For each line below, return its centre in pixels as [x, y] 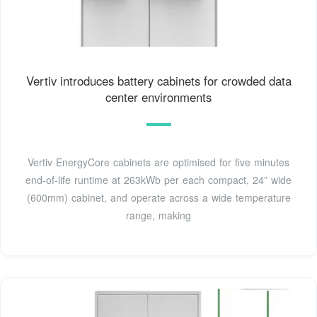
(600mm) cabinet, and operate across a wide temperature [158, 198]
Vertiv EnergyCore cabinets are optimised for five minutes [158, 162]
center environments [158, 97]
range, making [158, 215]
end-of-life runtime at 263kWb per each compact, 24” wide [158, 180]
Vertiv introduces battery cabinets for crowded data [158, 81]
